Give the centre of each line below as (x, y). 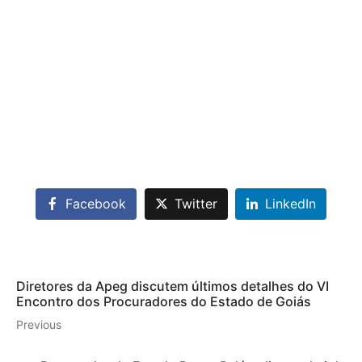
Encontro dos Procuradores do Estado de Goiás (164, 302)
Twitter (196, 204)
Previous (39, 325)
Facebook (95, 204)
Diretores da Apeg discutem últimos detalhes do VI (173, 286)
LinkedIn (291, 204)
